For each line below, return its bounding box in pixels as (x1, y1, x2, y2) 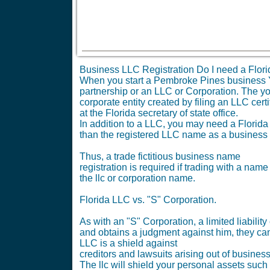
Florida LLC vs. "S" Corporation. (80, 195, 216, 205)
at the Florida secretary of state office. (80, 108, 238, 118)
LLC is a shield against (80, 238, 177, 248)
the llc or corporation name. (80, 173, 195, 183)
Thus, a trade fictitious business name (80, 151, 240, 162)
